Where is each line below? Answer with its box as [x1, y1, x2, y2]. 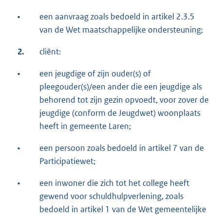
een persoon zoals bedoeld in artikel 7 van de [39, 142, 204, 153]
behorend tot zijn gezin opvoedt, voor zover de [39, 94, 209, 105]
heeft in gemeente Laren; [39, 120, 131, 131]
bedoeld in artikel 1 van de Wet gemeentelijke [39, 203, 206, 215]
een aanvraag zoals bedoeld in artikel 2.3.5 [39, 11, 195, 22]
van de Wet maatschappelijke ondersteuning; [39, 24, 203, 35]
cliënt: [39, 46, 61, 57]
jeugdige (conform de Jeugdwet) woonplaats [39, 107, 200, 118]
